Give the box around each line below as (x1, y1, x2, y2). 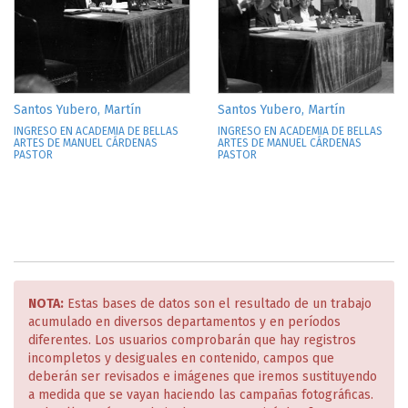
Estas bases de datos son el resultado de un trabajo (64, 296, 372, 311)
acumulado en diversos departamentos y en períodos (28, 314, 341, 330)
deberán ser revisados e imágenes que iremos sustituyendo (28, 369, 377, 384)
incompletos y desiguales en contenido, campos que (28, 351, 334, 366)
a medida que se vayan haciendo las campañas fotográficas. (28, 387, 373, 403)
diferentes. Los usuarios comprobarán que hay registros (28, 332, 356, 348)
